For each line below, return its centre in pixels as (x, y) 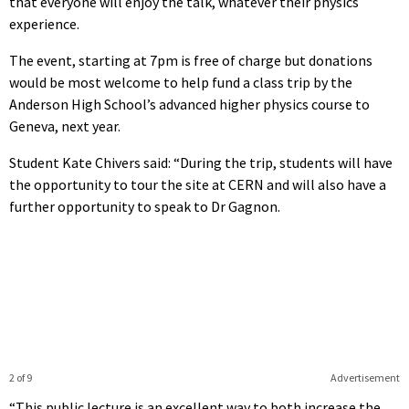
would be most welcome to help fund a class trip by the (181, 82)
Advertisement (365, 377)
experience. (44, 23)
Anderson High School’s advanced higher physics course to (189, 104)
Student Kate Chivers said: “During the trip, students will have (201, 162)
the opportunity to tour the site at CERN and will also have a (198, 184)
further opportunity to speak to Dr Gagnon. (145, 206)
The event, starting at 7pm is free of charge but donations (191, 60)
